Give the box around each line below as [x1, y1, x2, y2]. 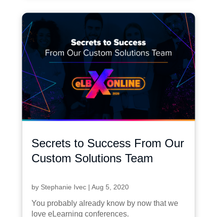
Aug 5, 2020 [91, 183, 129, 191]
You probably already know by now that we [31, 199, 178, 207]
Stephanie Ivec [40, 183, 86, 191]
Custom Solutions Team [31, 151, 153, 165]
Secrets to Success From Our [31, 136, 184, 150]
